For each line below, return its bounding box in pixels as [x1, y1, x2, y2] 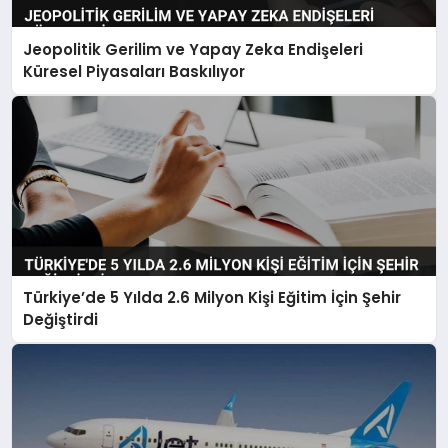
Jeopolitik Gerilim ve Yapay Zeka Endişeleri [23, 38, 364, 60]
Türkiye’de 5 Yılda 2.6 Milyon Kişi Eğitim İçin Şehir [23, 287, 402, 309]
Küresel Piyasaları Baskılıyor [23, 60, 246, 82]
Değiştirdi [23, 309, 99, 331]
